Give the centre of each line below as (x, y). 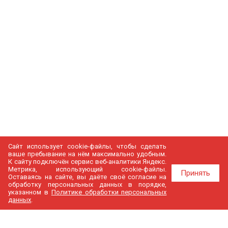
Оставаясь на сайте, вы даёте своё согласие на (88, 177)
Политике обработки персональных (109, 192)
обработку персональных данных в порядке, (88, 184)
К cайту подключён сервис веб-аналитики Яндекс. (88, 162)
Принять (195, 173)
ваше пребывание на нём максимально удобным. (88, 154)
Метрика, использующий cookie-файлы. (88, 169)
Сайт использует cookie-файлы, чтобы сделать (88, 146)
